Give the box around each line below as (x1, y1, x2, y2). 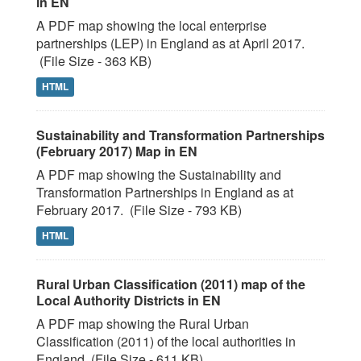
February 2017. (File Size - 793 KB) (36, 201, 242, 219)
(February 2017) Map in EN (36, 142, 197, 160)
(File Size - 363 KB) (36, 52, 151, 70)
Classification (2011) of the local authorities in (36, 332, 296, 351)
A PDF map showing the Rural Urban (36, 314, 249, 333)
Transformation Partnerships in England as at (36, 183, 293, 201)
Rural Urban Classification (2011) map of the (36, 275, 305, 293)
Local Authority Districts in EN (36, 291, 221, 309)
